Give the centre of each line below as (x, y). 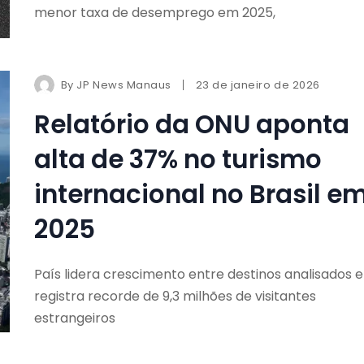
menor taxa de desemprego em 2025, (154, 12)
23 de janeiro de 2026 (258, 84)
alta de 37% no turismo (178, 159)
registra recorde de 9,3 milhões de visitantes (175, 296)
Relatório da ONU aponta (191, 124)
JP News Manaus (124, 84)
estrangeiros (74, 318)
